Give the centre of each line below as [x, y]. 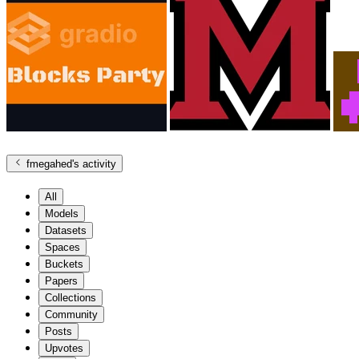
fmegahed [50, 163]
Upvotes [64, 348]
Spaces [63, 247]
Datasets [66, 230]
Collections [71, 297]
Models [62, 213]
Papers [61, 280]
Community [71, 314]
